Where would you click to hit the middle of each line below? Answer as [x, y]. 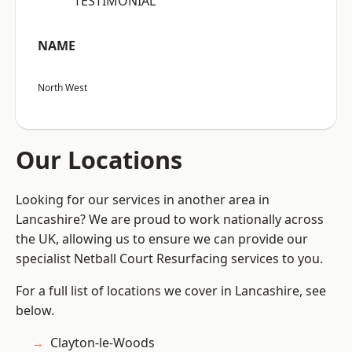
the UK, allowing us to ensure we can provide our [162, 239]
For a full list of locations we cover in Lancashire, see [171, 291]
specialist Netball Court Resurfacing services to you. [169, 259]
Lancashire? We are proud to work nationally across [170, 220]
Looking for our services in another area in [143, 200]
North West [62, 88]
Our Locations [99, 160]
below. [35, 311]
